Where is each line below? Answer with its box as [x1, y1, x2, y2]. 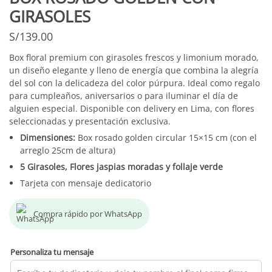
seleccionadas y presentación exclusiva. [9, 115, 171, 127]
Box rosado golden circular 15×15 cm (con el [78, 132, 257, 144]
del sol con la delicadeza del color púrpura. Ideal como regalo [9, 77, 260, 89]
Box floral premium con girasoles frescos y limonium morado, [9, 52, 259, 64]
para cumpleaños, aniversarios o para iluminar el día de [9, 90, 238, 102]
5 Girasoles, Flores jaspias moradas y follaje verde [20, 161, 223, 173]
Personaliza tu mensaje [10, 246, 93, 258]
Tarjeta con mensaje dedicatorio [20, 177, 151, 189]
